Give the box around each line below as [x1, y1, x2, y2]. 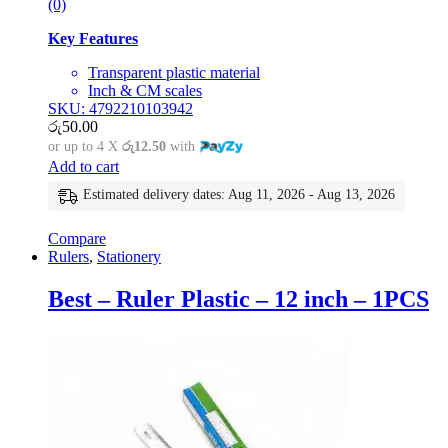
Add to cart [48, 158, 119, 176]
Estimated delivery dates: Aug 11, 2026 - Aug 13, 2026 [83, 187, 395, 203]
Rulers [48, 248, 89, 266]
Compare [48, 230, 106, 248]
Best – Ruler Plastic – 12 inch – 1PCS [48, 285, 429, 312]
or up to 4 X [48, 139, 122, 155]
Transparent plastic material [88, 64, 260, 82]
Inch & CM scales [88, 82, 202, 100]
